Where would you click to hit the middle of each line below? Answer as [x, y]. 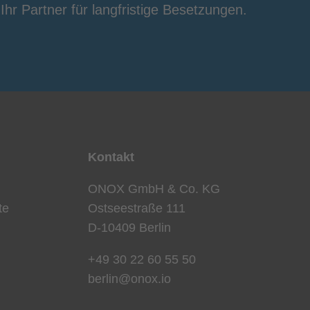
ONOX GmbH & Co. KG [154, 189]
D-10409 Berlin [130, 227]
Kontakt [111, 157]
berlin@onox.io [130, 279]
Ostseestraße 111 [137, 208]
